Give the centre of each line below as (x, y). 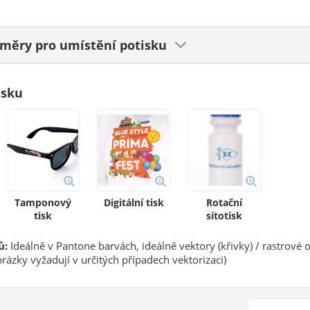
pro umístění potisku (101, 45)
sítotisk (225, 215)
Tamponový (43, 202)
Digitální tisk (134, 202)
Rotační (225, 202)
